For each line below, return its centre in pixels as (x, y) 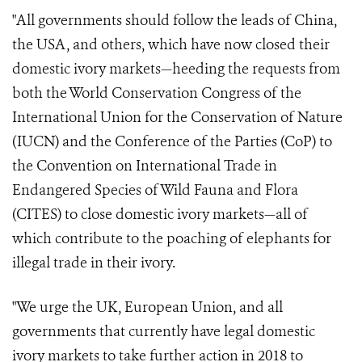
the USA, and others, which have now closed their (171, 45)
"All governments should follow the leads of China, (175, 21)
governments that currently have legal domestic (164, 332)
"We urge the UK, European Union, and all (147, 307)
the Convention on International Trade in (145, 166)
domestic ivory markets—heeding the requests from (176, 69)
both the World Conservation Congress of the (157, 93)
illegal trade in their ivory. (94, 263)
